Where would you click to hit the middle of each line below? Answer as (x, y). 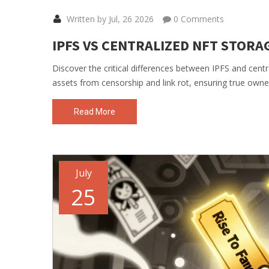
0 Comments (198, 19)
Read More (95, 111)
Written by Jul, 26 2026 (109, 19)
